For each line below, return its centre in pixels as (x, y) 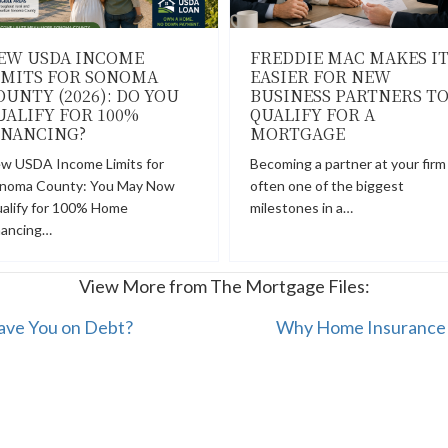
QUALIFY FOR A (312, 114)
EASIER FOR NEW (320, 76)
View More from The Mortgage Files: (224, 286)
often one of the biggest (327, 185)
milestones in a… (301, 207)
